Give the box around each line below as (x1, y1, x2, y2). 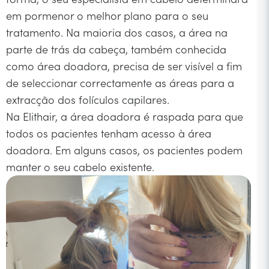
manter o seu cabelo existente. (6, 159, 154, 174)
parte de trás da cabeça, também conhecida (6, 41, 226, 56)
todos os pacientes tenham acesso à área (6, 125, 211, 141)
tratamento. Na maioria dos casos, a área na (6, 24, 228, 40)
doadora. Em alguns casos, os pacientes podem (6, 142, 243, 157)
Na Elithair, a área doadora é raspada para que (6, 108, 243, 124)
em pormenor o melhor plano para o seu (6, 7, 208, 23)
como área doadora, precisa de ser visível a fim (6, 58, 242, 73)
